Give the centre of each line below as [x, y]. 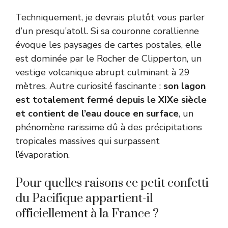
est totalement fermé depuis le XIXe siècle [111, 99]
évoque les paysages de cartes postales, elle [108, 45]
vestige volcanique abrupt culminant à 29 [103, 72]
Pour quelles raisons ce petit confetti [112, 183]
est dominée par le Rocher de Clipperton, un [108, 58]
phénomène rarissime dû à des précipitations [109, 127]
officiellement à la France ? [87, 213]
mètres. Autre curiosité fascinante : [89, 86]
